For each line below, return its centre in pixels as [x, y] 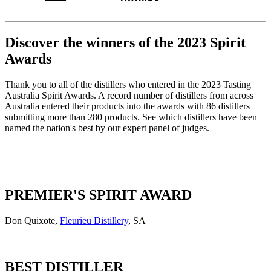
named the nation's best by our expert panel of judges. [107, 128]
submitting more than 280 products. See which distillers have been [131, 117]
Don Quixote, [32, 220]
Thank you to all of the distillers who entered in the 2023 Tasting [128, 84]
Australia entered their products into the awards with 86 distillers [127, 106]
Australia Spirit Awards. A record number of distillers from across [129, 95]
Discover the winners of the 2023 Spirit [125, 43]
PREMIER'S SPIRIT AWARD [98, 194]
